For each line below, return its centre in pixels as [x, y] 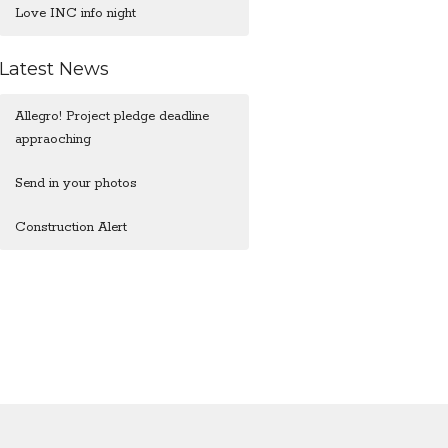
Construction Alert [71, 227]
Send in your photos [76, 183]
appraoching [53, 139]
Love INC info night [76, 13]
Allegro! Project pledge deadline [112, 116]
